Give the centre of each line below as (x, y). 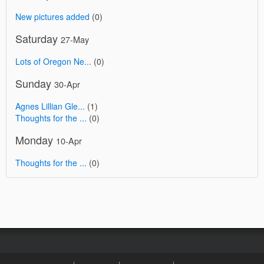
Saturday (38, 39)
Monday (36, 140)
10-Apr (69, 141)
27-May (75, 39)
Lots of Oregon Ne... (53, 62)
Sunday (35, 83)
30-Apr (67, 84)
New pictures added (52, 17)
